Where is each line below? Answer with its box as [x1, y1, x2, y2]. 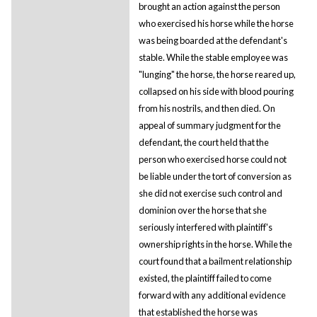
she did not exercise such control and [138, 187, 282, 199]
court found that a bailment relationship [138, 255, 292, 267]
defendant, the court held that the [138, 136, 269, 148]
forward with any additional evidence [138, 289, 286, 301]
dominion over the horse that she [138, 204, 267, 216]
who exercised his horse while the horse [138, 17, 294, 29]
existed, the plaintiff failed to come [138, 272, 272, 284]
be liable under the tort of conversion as [138, 170, 292, 182]
